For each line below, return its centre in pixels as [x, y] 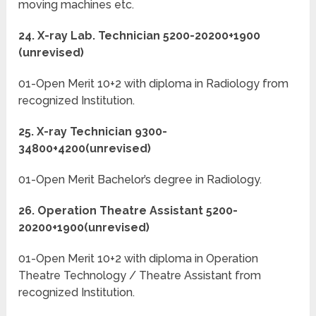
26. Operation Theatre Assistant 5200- [128, 211]
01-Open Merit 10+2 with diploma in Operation [139, 259]
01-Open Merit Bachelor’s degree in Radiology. [140, 180]
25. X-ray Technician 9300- [93, 132]
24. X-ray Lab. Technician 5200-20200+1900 [140, 36]
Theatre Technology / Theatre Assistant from [140, 276]
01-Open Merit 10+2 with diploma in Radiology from [154, 84]
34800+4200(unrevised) [85, 149]
